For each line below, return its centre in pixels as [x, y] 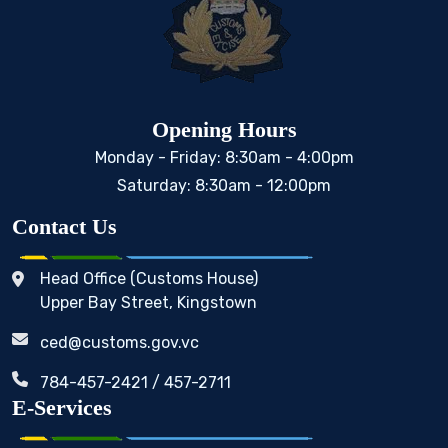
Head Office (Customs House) [149, 278]
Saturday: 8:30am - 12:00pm [224, 185]
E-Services [62, 408]
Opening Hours [224, 130]
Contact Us [64, 227]
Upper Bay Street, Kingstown [148, 302]
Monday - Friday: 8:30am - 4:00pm [224, 157]
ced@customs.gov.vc [119, 342]
